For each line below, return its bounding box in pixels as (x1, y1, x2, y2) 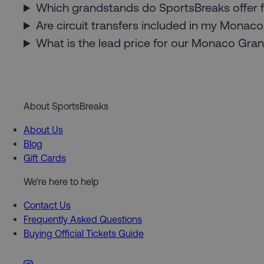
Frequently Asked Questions (24, 214, 142, 225)
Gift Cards (24, 153, 66, 164)
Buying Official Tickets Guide (24, 228, 144, 239)
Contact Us (24, 200, 71, 211)
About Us (24, 124, 63, 136)
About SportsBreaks (24, 101, 108, 112)
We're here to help (24, 176, 99, 187)
